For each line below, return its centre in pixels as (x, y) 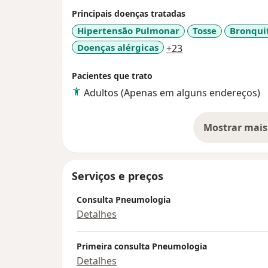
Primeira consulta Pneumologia (142, 246)
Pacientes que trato (112, 76)
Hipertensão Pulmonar (128, 31)
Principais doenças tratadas (129, 14)
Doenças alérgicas (118, 47)
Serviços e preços (118, 176)
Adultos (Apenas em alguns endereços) (172, 93)
